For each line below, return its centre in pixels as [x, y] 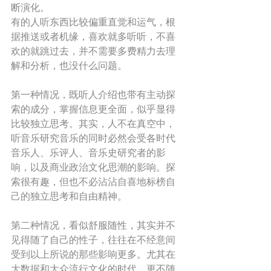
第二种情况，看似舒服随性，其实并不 [93, 225]
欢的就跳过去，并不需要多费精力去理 [93, 51]
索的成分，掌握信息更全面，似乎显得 [93, 109]
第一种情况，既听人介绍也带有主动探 [93, 94]
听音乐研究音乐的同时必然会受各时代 [93, 138]
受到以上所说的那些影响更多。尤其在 [93, 254]
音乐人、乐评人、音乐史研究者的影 [88, 152]
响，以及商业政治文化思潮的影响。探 [93, 167]
